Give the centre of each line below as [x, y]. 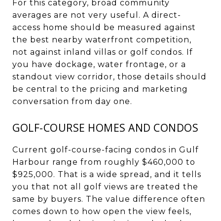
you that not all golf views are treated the [105, 186]
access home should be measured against [104, 27]
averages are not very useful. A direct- [97, 15]
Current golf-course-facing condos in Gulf [106, 149]
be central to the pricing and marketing [100, 89]
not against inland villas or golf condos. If [103, 52]
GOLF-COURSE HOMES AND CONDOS [105, 128]
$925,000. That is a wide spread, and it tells [107, 174]
